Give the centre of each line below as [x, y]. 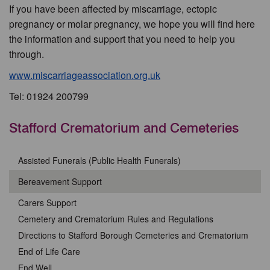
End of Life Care [49, 251]
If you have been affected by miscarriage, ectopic [113, 9]
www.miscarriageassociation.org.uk [85, 75]
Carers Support [47, 202]
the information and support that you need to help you [122, 39]
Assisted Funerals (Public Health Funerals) [99, 160]
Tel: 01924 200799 [49, 96]
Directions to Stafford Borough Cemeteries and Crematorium [133, 235]
